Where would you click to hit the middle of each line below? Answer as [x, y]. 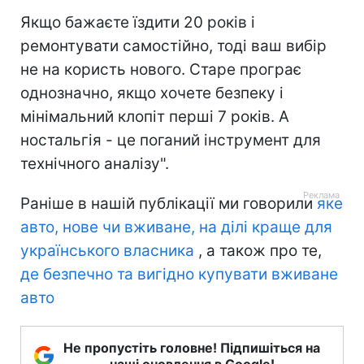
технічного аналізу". [95, 164]
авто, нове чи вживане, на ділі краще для [176, 227]
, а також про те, [258, 251]
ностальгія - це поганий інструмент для [171, 141]
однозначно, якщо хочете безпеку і [152, 93]
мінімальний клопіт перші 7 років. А [155, 117]
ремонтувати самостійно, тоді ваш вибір [173, 46]
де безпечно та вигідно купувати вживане [179, 275]
